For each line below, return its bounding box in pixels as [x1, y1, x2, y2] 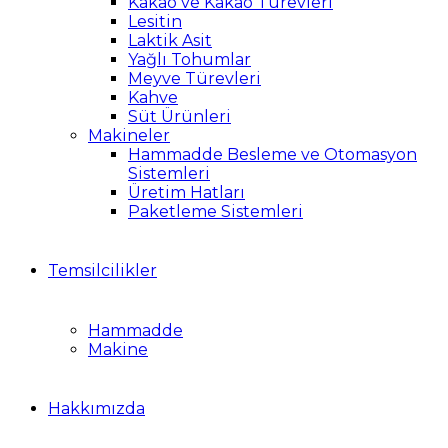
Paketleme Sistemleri [128, 202, 303, 221]
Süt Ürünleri [128, 107, 231, 126]
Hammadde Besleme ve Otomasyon [128, 145, 417, 164]
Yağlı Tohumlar [128, 50, 251, 69]
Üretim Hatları [128, 183, 245, 202]
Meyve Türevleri [128, 69, 261, 88]
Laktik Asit [128, 31, 212, 50]
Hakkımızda [48, 399, 145, 418]
